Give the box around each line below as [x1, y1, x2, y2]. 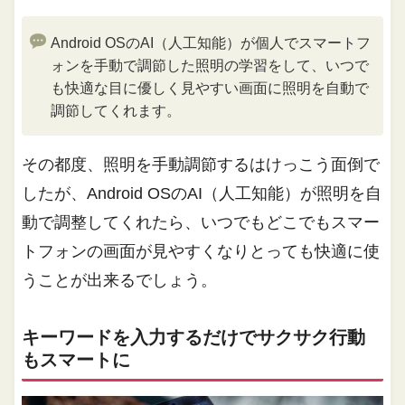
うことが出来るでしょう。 [22, 271, 218, 290]
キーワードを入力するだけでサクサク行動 [22, 327, 366, 348]
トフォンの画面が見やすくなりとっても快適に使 [22, 242, 381, 261]
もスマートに [22, 350, 131, 371]
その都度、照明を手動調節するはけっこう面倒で [22, 155, 381, 174]
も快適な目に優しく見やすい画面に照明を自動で [51, 80, 370, 97]
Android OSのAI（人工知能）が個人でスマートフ [51, 35, 372, 52]
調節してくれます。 [51, 103, 182, 119]
